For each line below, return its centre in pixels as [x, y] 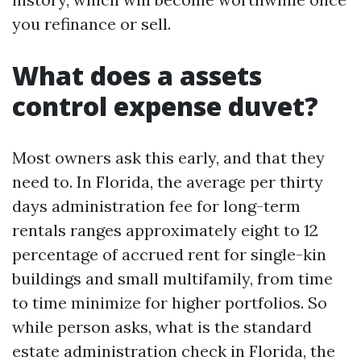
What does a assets [137, 75]
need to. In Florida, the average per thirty [168, 182]
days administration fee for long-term [156, 206]
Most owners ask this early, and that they [168, 158]
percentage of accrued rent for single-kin [169, 254]
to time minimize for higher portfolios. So [170, 303]
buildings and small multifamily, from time [172, 278]
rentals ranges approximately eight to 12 [165, 230]
